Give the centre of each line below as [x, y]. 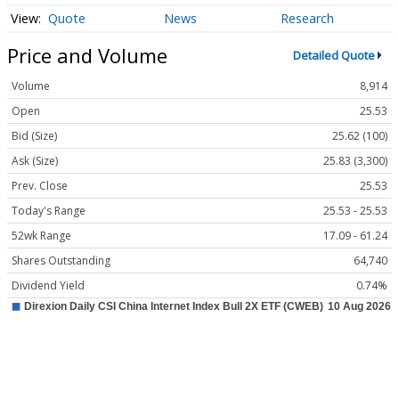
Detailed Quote [334, 55]
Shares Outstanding [61, 261]
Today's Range [49, 211]
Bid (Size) [34, 136]
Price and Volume [87, 55]
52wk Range [41, 236]
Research [307, 19]
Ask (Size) [35, 161]
